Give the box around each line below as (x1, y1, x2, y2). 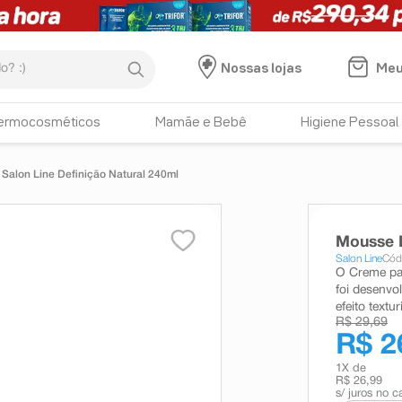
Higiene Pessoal (301, 117, 399, 129)
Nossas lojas (220, 63, 301, 75)
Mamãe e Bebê (154, 117, 247, 129)
